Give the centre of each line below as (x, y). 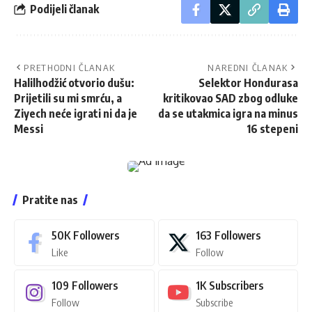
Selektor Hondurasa (248, 83)
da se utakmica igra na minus (228, 113)
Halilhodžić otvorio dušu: (74, 83)
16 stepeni (272, 128)
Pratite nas (50, 200)
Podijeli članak (64, 9)
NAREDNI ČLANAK (248, 67)
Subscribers (236, 285)
